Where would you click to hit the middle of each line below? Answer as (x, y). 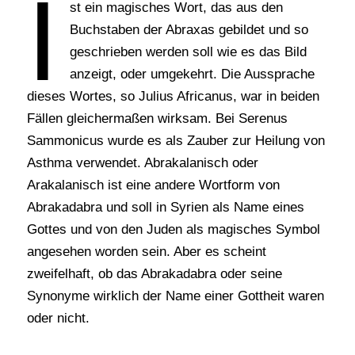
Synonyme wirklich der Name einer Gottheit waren (175, 296)
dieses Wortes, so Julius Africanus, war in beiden (173, 97)
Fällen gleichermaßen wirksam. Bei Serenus (157, 119)
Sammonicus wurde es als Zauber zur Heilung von (176, 141)
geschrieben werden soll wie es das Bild (188, 52)
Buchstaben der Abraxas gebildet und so (189, 30)
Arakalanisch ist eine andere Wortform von (153, 185)
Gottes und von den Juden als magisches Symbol (173, 230)
